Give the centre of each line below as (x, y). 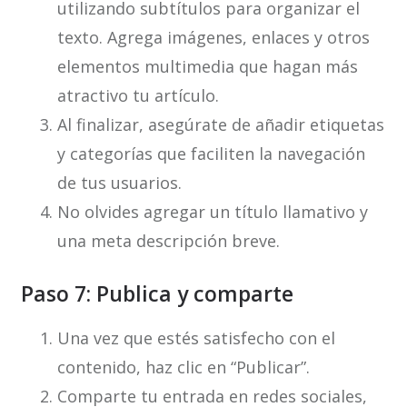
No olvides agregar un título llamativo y (212, 212)
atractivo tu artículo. (138, 96)
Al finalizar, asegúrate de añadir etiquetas (220, 125)
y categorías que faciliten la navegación (211, 154)
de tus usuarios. (119, 183)
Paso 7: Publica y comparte (157, 294)
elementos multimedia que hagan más (207, 67)
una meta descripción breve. (168, 241)
